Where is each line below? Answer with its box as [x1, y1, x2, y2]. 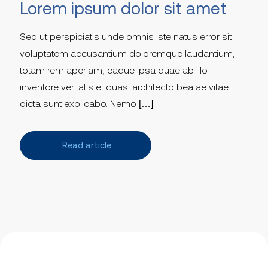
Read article [62, 140, 111, 151]
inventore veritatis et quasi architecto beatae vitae [20, 81, 229, 93]
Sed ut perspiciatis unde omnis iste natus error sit [20, 31, 232, 42]
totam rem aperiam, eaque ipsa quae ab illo [20, 65, 208, 76]
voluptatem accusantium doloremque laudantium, [20, 48, 235, 59]
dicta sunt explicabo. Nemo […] [20, 98, 153, 109]
